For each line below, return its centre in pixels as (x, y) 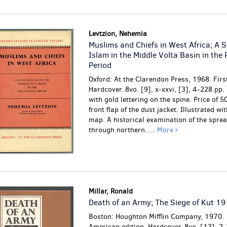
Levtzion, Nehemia (118, 34)
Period (100, 65)
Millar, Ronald (110, 192)
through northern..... (123, 130)
